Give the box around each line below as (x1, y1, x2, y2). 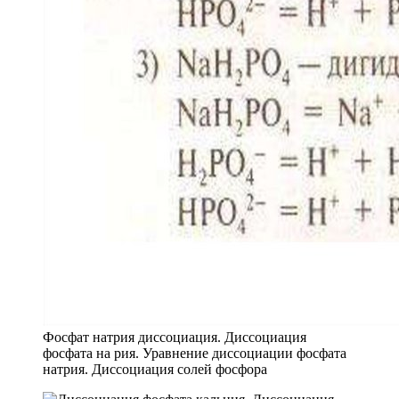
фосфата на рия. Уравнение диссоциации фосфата (43, 345, 346, 361)
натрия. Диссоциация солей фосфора (43, 361, 267, 377)
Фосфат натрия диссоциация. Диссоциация (43, 329, 306, 345)
